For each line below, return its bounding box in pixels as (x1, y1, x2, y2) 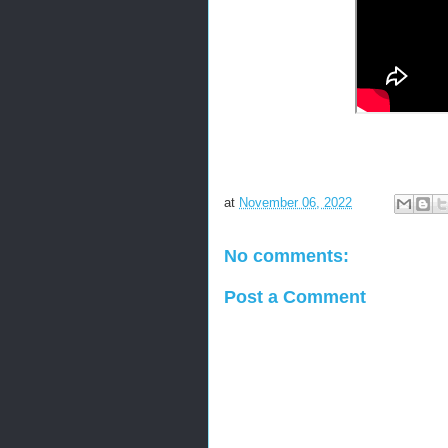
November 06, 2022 (239, 195, 352, 211)
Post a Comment (224, 286, 366, 307)
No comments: (224, 246, 349, 266)
